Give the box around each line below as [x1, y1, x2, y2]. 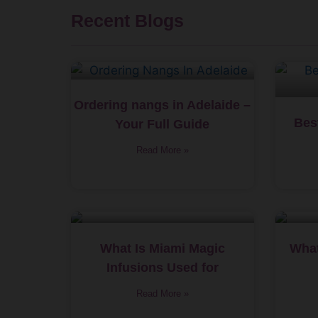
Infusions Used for [106, 261, 219, 275]
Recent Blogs [71, 11, 184, 31]
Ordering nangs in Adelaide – [74, 98, 251, 113]
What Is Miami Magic [99, 241, 225, 256]
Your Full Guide [115, 117, 210, 132]
